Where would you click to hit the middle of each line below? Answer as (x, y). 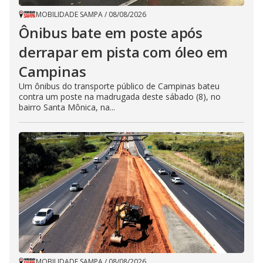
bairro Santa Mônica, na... (67, 107)
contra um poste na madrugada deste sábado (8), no (120, 96)
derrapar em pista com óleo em (124, 52)
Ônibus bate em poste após (111, 32)
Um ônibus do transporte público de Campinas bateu (119, 86)
